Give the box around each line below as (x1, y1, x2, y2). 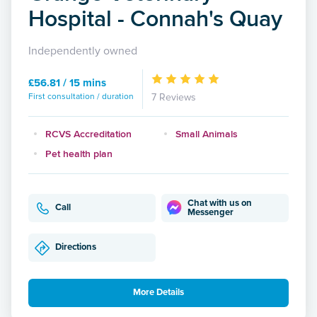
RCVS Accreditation (45, 126, 132, 141)
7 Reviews (151, 91, 196, 103)
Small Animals (175, 126, 238, 141)
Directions (55, 241, 96, 253)
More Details (133, 287, 184, 299)
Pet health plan (45, 146, 113, 161)
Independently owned (28, 43, 137, 58)
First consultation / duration (28, 91, 134, 102)
